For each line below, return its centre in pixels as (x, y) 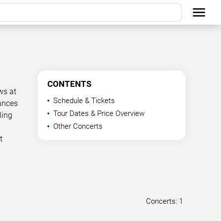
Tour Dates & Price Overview (99, 113)
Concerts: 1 (165, 201)
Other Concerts (78, 126)
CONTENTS (69, 84)
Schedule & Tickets (84, 101)
